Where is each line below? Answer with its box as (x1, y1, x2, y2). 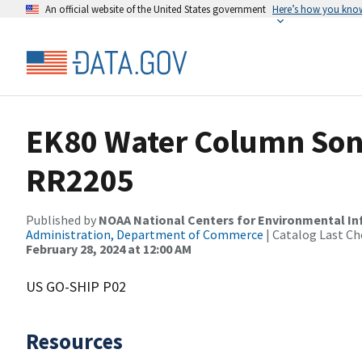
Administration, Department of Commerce (26, 226, 263, 242)
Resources (26, 327, 123, 355)
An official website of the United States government (45, 2, 266, 15)
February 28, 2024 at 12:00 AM (26, 241, 192, 257)
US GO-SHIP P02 (26, 277, 126, 296)
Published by (26, 212, 99, 228)
